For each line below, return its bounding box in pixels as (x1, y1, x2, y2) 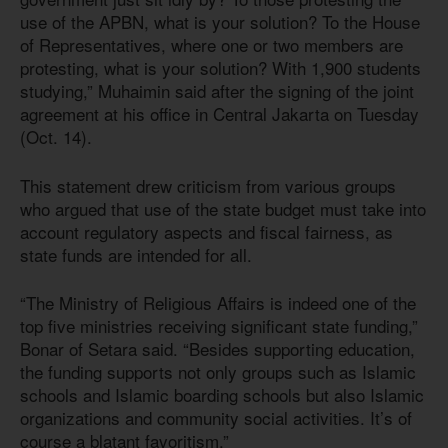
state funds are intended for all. (20, 241, 252, 267)
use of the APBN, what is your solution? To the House (20, 9, 420, 35)
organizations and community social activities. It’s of (20, 405, 412, 431)
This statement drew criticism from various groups (20, 172, 396, 198)
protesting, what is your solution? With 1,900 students (20, 55, 421, 81)
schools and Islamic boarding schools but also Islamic (20, 382, 424, 408)
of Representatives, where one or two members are (20, 32, 403, 58)
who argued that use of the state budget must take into (20, 195, 426, 221)
